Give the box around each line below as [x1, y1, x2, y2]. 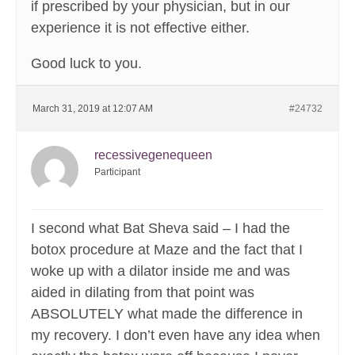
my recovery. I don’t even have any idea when [31, 327, 320, 344]
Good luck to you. [31, 55, 142, 72]
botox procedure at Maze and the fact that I [31, 242, 303, 258]
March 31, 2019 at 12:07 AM [32, 103, 153, 115]
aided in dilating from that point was [31, 284, 254, 301]
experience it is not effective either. [31, 20, 250, 36]
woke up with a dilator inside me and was [31, 263, 290, 280]
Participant [94, 166, 140, 178]
